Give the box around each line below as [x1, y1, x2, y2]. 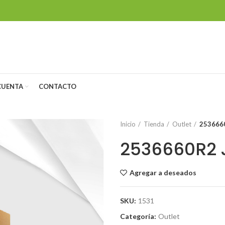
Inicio [120, 120, 136, 128]
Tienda [144, 120, 164, 128]
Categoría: [120, 212, 158, 220]
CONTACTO [39, 82, 76, 90]
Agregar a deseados [130, 168, 196, 177]
